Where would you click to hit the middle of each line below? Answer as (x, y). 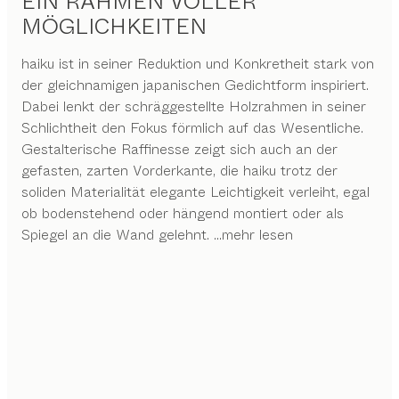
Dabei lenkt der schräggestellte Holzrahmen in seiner (194, 106)
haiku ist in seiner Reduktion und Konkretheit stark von (198, 63)
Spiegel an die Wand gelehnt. (115, 234)
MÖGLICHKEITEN (114, 26)
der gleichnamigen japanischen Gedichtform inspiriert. (195, 85)
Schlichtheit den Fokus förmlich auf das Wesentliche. (192, 127)
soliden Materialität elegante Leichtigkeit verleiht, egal (195, 191)
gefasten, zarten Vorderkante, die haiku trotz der (179, 170)
